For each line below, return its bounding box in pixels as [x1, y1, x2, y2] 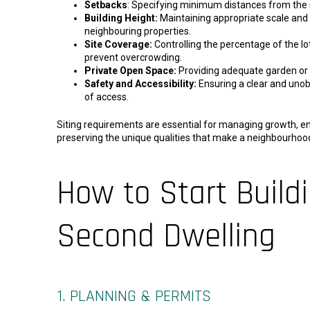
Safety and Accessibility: [84, 78, 197, 90]
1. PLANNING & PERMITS [57, 285, 211, 307]
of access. [84, 91, 129, 103]
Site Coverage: [84, 39, 152, 51]
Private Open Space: [84, 65, 176, 77]
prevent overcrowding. [84, 52, 182, 64]
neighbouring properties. [84, 26, 191, 37]
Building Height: [84, 12, 158, 24]
